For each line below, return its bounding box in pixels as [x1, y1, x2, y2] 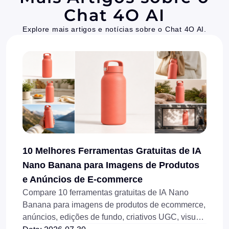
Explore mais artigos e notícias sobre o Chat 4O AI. [22, 25, 207, 33]
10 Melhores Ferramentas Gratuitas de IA [22, 145, 201, 156]
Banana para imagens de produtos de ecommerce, [22, 200, 205, 209]
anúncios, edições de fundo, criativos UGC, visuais [22, 212, 207, 221]
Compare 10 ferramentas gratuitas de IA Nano [22, 188, 189, 197]
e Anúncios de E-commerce [22, 174, 143, 185]
